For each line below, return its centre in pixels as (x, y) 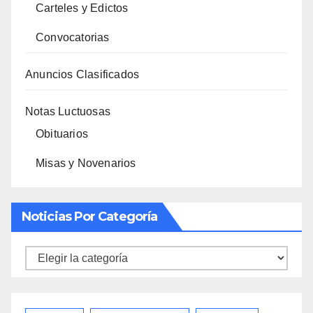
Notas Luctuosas (68, 111)
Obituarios (62, 133)
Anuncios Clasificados (82, 74)
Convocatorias (73, 37)
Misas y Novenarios (86, 163)
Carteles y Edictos (82, 8)
